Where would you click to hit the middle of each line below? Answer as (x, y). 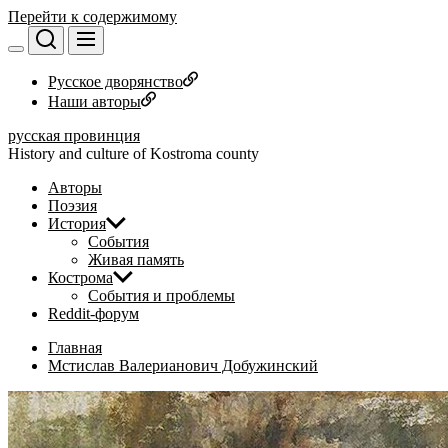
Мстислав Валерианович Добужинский (183, 365)
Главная (75, 347)
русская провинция (74, 135)
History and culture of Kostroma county (133, 153)
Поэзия (72, 205)
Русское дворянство (115, 81)
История (77, 223)
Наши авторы (94, 101)
